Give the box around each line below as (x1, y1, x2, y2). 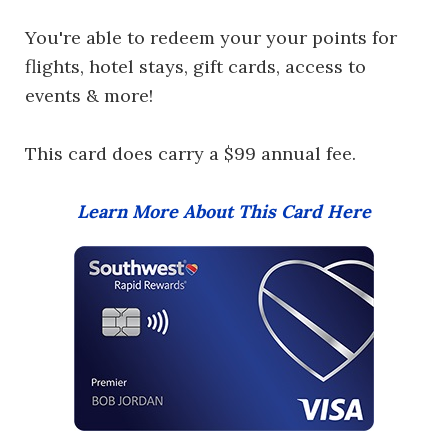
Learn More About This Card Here (77, 200, 371, 223)
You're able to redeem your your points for (25, 26, 397, 49)
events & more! (25, 84, 153, 107)
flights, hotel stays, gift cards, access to (25, 55, 366, 78)
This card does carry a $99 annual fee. (25, 142, 356, 165)
